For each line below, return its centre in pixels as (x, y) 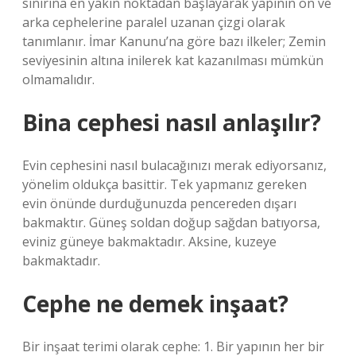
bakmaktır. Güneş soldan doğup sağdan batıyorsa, (171, 222)
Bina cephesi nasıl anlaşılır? (172, 122)
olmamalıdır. (58, 79)
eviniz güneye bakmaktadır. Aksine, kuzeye (149, 242)
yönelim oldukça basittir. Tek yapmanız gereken (164, 184)
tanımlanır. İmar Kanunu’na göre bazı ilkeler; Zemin (174, 41)
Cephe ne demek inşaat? (155, 304)
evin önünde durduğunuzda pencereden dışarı (159, 203)
